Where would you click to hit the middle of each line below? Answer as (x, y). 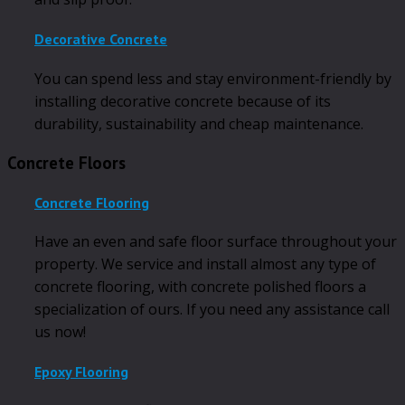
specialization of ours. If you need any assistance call (212, 309)
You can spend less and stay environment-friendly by (213, 78)
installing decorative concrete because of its (183, 101)
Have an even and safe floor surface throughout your (216, 241)
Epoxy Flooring (81, 372)
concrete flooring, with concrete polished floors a (200, 286)
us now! (60, 331)
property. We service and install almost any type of (205, 264)
